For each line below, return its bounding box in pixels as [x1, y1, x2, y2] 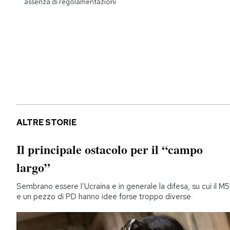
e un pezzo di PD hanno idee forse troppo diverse [16, 191, 191, 202]
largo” [16, 158, 50, 177]
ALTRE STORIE [16, 117, 76, 128]
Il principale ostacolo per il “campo [16, 140, 203, 159]
